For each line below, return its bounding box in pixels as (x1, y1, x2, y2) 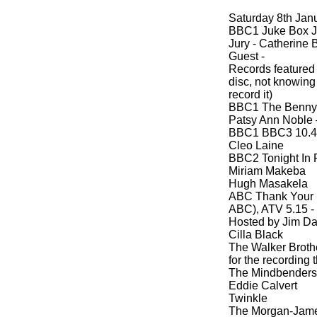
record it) (229, 88, 272, 100)
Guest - (229, 50, 265, 62)
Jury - (229, 38, 256, 50)
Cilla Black (229, 229, 283, 241)
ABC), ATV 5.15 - (229, 203, 314, 215)
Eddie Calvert (229, 279, 297, 292)
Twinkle (229, 292, 267, 304)
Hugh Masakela (229, 178, 308, 190)
